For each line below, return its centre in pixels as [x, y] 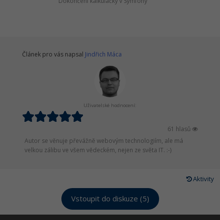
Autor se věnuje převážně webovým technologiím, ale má [104, 140]
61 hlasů [180, 129]
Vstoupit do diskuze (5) [110, 198]
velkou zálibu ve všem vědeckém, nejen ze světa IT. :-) [98, 150]
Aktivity [203, 179]
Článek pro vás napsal [54, 54]
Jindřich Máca [103, 54]
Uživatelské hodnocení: [110, 105]
